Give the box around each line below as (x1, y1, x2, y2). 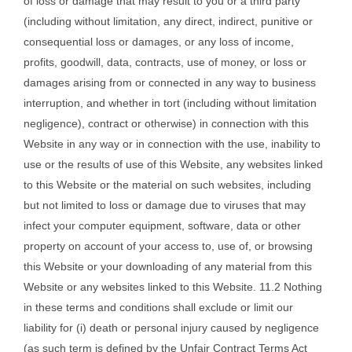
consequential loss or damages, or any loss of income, (24, 35, 294, 49)
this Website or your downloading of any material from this (24, 260, 312, 273)
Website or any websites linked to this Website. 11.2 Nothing (24, 280, 322, 294)
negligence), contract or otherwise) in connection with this (24, 117, 309, 130)
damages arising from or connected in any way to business (24, 76, 316, 90)
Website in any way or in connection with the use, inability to (24, 137, 321, 151)
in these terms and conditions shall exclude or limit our (24, 301, 293, 314)
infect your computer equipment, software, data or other (24, 219, 301, 233)
